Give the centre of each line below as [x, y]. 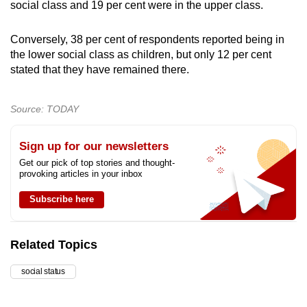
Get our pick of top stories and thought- [97, 162]
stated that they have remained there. [100, 69]
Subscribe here [62, 199]
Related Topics [54, 244]
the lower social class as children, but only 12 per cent [141, 54]
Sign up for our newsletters [94, 146]
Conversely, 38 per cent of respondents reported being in [147, 39]
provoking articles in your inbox [81, 173]
